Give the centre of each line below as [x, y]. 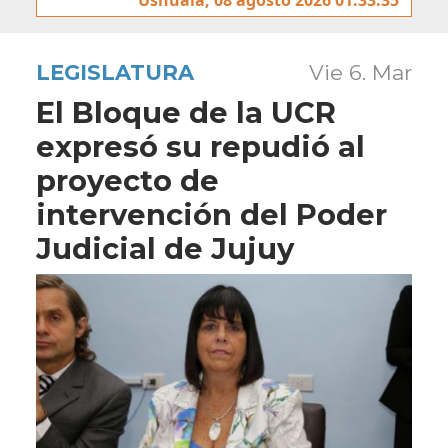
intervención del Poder [211, 214]
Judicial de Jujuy [165, 248]
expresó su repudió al [200, 146]
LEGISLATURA [115, 72]
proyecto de [127, 180]
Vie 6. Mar [360, 72]
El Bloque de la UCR [186, 112]
